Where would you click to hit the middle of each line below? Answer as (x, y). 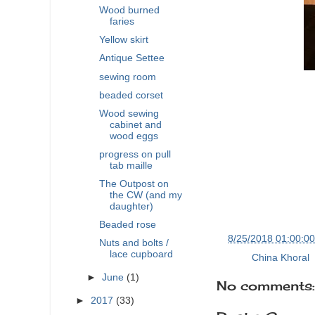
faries (122, 22)
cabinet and (135, 124)
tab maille (131, 165)
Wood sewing (129, 113)
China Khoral (281, 258)
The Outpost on (134, 184)
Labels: (234, 258)
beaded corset (131, 95)
